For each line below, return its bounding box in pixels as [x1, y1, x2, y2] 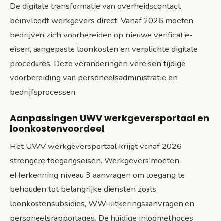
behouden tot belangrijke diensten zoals [10, 184, 156, 195]
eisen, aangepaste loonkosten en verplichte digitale [10, 43, 198, 55]
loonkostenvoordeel [10, 122, 104, 135]
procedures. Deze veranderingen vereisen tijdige [10, 57, 185, 69]
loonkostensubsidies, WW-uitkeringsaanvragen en [10, 198, 194, 210]
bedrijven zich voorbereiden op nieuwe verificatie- [10, 29, 193, 40]
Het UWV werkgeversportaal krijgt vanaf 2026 [10, 141, 182, 152]
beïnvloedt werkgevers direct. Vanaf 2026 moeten [10, 14, 193, 26]
